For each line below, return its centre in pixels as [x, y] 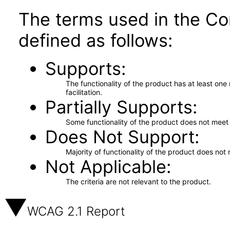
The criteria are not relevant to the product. [138, 181]
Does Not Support [120, 137]
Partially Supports [119, 107]
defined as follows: [95, 40]
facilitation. [84, 92]
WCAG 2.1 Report [76, 211]
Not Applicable [106, 167]
